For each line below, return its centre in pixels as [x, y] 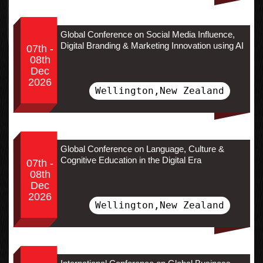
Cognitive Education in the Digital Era [131, 160]
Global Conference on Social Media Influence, [147, 34]
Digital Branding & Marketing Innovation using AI [152, 45]
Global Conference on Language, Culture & [142, 149]
